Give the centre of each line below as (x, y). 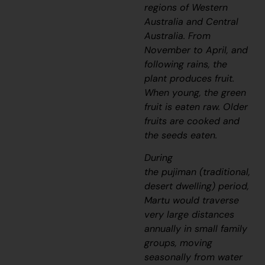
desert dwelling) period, (197, 186)
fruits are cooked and (192, 121)
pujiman (179, 172)
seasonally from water (194, 257)
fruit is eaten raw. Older (196, 107)
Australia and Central (192, 22)
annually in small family (196, 229)
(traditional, (224, 172)
